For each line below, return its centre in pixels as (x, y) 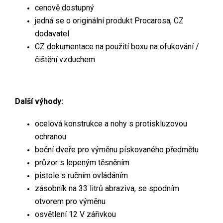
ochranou (51, 136)
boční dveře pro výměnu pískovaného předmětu (117, 149)
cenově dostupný (64, 7)
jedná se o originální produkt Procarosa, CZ (109, 20)
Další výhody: (39, 101)
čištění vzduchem (65, 59)
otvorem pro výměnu (70, 201)
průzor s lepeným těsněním (82, 162)
